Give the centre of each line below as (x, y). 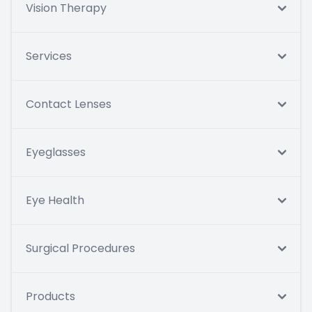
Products (50, 297)
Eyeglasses (56, 153)
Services (49, 56)
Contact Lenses (69, 104)
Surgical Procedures (80, 249)
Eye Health (55, 201)
